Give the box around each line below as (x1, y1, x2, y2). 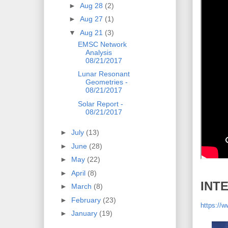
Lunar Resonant (78, 70, 130, 78)
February (71, 195, 103, 204)
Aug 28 (80, 1, 105, 10)
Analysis (85, 48, 112, 56)
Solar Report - (78, 99, 124, 108)
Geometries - (85, 78, 128, 87)
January (71, 209, 100, 218)
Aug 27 (80, 15, 105, 23)
